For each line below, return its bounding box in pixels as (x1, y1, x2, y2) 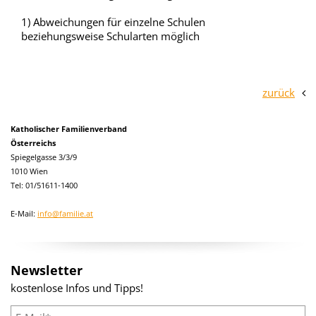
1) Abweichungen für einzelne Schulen (21, 15, 205, 29)
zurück (262, 85, 295, 99)
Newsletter (11, 262, 83, 279)
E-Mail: (11, 208, 37, 219)
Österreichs (11, 138, 56, 148)
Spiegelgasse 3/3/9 (11, 152, 77, 162)
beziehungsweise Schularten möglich (21, 29, 200, 43)
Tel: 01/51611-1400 (11, 180, 78, 190)
